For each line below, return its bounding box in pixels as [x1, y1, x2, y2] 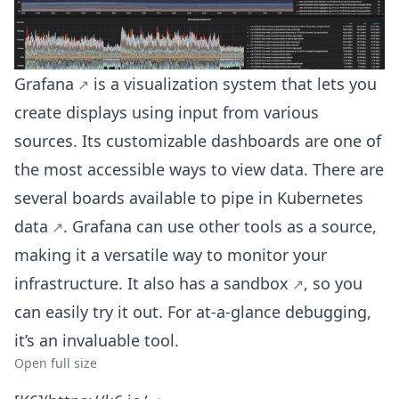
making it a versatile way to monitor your [14, 244, 327, 266]
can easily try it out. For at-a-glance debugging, [14, 301, 371, 323]
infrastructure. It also [14, 273, 179, 295]
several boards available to [14, 187, 221, 209]
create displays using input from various [14, 102, 319, 124]
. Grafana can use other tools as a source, [63, 216, 377, 238]
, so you [304, 273, 362, 295]
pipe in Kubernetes [221, 187, 363, 209]
